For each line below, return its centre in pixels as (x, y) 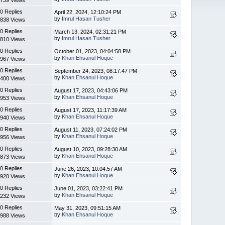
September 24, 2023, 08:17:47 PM (96, 71)
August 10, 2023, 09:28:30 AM (91, 149)
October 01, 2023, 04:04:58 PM (93, 51)
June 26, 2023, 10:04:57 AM (88, 168)
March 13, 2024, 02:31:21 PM (90, 31)
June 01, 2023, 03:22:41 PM (89, 188)
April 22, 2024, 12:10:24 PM (88, 12)
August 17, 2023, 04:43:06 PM (91, 90)
